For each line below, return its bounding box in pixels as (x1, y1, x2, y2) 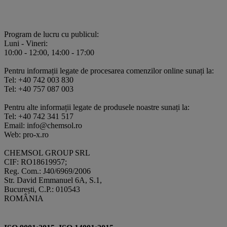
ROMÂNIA (4, 194, 44, 203)
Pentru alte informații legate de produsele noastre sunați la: (4, 103, 190, 112)
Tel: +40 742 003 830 (4, 75, 73, 85)
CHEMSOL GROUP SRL (4, 148, 90, 158)
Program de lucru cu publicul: (4, 30, 99, 39)
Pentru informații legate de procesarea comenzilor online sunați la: (4, 66, 214, 75)
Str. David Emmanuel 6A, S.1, (4, 176, 102, 185)
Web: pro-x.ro (4, 130, 49, 139)
